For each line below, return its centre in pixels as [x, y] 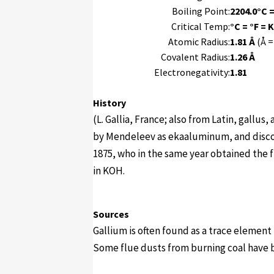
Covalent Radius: [195, 57]
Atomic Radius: [199, 42]
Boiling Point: [201, 11]
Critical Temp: [201, 26]
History [109, 103]
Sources [111, 214]
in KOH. [109, 171]
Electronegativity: [192, 72]
